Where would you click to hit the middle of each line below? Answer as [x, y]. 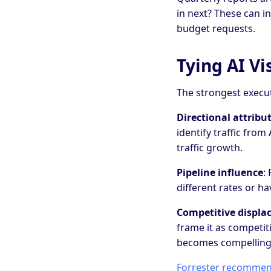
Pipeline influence [220, 173]
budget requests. [216, 29]
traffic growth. [210, 148]
